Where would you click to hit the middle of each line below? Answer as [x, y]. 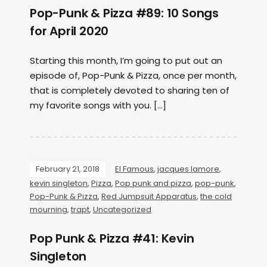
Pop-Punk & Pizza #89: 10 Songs [124, 13]
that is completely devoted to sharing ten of [130, 90]
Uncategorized [122, 209]
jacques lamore [188, 169]
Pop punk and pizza [153, 183]
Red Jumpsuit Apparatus [149, 196]
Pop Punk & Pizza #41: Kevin [112, 238]
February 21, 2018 [68, 169]
